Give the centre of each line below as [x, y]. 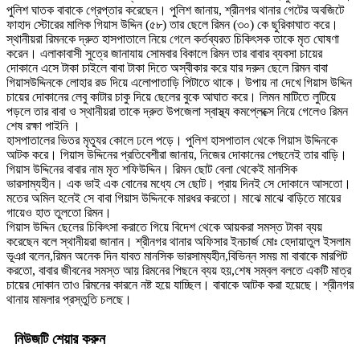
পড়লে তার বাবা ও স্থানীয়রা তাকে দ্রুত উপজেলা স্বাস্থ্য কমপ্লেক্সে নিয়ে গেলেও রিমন [177, 112]
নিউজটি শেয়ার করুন [60, 340]
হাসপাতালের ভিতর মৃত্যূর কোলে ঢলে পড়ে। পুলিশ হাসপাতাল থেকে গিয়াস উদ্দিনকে [172, 141]
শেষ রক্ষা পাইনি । [43, 126]
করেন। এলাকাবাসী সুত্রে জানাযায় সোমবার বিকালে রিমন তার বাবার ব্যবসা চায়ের [164, 54]
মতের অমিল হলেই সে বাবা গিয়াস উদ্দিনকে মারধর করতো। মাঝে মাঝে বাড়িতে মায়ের [174, 198]
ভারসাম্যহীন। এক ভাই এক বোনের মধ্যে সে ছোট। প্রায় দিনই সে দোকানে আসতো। [179, 184]
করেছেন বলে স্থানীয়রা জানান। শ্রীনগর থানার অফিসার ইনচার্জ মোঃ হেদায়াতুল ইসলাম [178, 242]
